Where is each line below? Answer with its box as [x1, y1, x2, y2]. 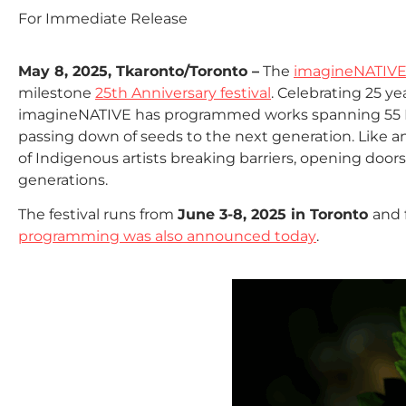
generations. [18, 171, 111, 188]
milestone [18, 84, 95, 101]
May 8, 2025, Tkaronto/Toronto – [18, 63, 259, 80]
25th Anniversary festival [95, 84, 271, 101]
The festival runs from [18, 206, 178, 224]
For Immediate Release [18, 9, 188, 27]
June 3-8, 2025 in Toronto [178, 206, 372, 224]
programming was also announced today [18, 227, 316, 246]
